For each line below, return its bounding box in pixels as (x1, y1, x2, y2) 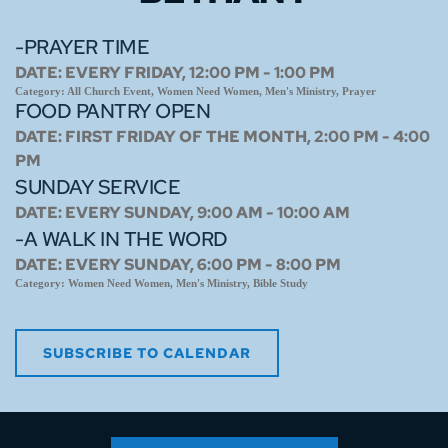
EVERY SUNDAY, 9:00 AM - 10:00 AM (65, 202, 350, 224)
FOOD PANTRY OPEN (15, 98, 210, 125)
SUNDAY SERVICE (15, 174, 180, 201)
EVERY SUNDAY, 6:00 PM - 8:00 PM (65, 254, 341, 276)
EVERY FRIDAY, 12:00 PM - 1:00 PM (65, 62, 335, 84)
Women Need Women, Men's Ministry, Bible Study (68, 277, 308, 290)
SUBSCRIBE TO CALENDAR (43, 344, 251, 363)
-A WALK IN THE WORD (15, 226, 228, 253)
